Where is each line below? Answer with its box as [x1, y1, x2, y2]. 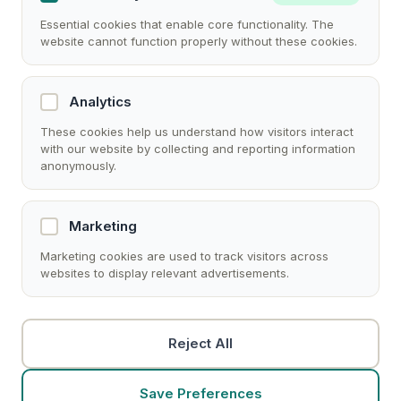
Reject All [168, 335, 233, 352]
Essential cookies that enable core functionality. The [40, 17, 334, 31]
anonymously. [40, 158, 116, 173]
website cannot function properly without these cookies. [40, 34, 357, 48]
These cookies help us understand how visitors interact [40, 124, 354, 139]
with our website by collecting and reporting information [40, 141, 355, 156]
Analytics [69, 93, 132, 110]
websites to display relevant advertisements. [40, 266, 289, 280]
